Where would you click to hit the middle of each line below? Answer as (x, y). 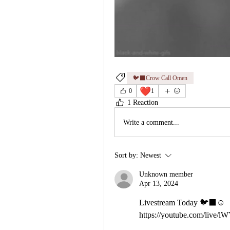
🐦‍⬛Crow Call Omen (160, 78)
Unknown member (166, 175)
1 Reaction (143, 103)
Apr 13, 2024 (159, 184)
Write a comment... (151, 122)
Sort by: (126, 156)
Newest (151, 156)
